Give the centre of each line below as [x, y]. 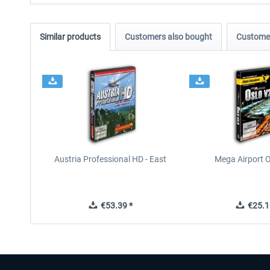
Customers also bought [168, 37]
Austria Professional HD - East [111, 159]
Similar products [70, 37]
